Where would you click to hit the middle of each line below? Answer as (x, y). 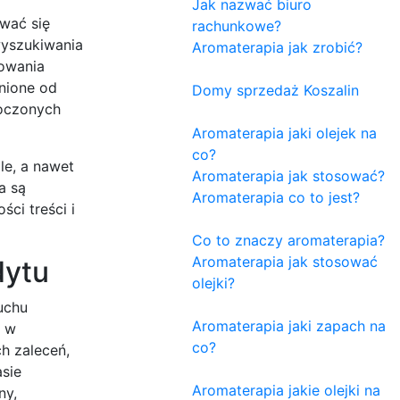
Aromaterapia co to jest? (276, 197)
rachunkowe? (237, 25)
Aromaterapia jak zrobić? (277, 47)
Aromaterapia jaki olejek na (284, 133)
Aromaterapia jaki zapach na (289, 325)
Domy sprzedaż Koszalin (275, 90)
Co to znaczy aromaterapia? (288, 240)
